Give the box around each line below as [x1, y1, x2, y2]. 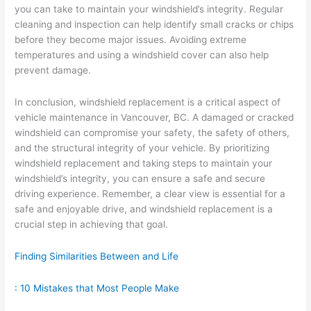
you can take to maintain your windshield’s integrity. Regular [15, 3, 284, 15]
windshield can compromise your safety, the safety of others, [15, 126, 290, 138]
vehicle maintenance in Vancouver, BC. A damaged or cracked [15, 111, 294, 123]
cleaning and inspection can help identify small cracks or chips [15, 18, 294, 30]
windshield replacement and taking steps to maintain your [15, 157, 273, 169]
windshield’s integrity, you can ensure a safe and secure [15, 172, 266, 184]
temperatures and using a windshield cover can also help [15, 49, 269, 60]
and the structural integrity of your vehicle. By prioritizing [15, 142, 270, 153]
